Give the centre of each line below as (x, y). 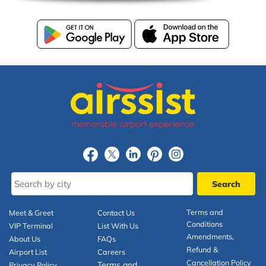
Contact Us (116, 212)
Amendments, (210, 236)
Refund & (202, 249)
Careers (112, 251)
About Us (25, 238)
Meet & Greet (31, 212)
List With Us (118, 225)
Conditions (204, 224)
